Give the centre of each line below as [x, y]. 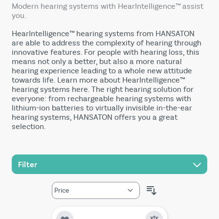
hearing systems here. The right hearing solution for [103, 89]
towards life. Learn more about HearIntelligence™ [98, 80]
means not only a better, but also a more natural [97, 62]
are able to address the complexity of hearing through [107, 43]
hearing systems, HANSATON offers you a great [95, 117]
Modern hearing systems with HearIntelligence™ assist [108, 6]
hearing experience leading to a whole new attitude [102, 71]
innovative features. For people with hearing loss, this [106, 52]
